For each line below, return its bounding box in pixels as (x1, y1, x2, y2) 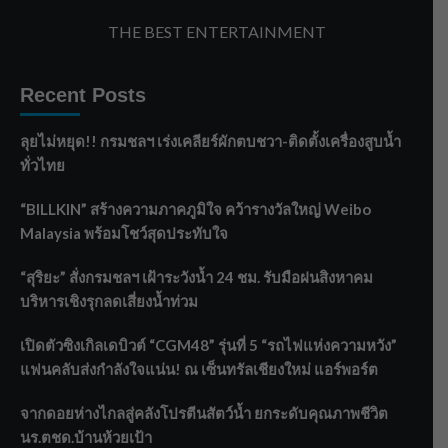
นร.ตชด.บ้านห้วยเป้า (20, 427, 152, 446)
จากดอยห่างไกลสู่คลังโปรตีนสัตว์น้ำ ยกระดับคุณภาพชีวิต (20, 403, 388, 422)
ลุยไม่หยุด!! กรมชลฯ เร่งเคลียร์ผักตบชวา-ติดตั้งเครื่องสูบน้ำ (20, 131, 401, 150)
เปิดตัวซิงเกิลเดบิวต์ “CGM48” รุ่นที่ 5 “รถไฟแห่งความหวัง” (20, 335, 397, 354)
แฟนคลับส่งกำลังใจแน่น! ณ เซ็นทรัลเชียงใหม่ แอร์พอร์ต (20, 359, 378, 378)
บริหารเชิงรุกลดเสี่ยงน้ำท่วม (20, 291, 198, 310)
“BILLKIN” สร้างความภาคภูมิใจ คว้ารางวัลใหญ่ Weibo (20, 199, 371, 218)
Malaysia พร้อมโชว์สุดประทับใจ (20, 223, 228, 242)
